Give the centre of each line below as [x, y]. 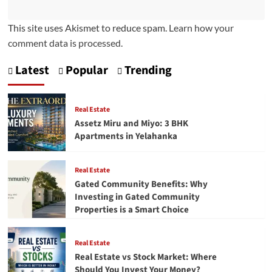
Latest [31, 71]
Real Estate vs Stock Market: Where [145, 257]
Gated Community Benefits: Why [141, 184]
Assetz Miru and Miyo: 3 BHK [131, 124]
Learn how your [201, 28]
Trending [147, 71]
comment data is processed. [65, 43]
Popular [85, 71]
